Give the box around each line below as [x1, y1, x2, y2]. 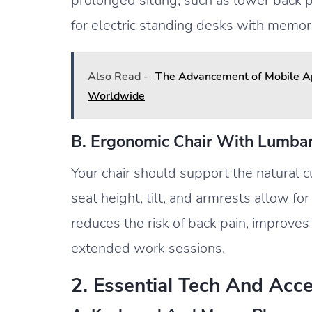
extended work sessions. [71, 238, 225, 258]
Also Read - [88, 68, 148, 84]
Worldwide [88, 88, 145, 104]
